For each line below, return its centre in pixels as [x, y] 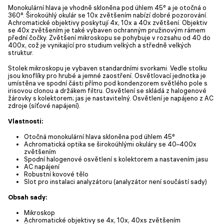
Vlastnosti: [26, 121]
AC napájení [42, 166]
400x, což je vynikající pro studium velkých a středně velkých [99, 45]
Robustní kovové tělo [56, 174]
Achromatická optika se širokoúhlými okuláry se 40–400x [110, 144]
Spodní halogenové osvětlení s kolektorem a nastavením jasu [116, 159]
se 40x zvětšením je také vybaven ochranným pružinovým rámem [107, 30]
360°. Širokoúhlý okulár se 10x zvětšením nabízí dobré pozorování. [108, 15]
